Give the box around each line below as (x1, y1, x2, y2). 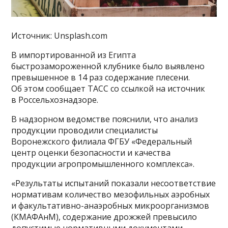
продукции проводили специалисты (11, 124, 158, 136)
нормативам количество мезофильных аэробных (11, 188, 210, 200)
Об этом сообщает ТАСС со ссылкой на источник (11, 82, 206, 94)
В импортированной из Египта (11, 49, 136, 61)
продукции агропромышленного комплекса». (11, 158, 195, 169)
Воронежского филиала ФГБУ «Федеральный (11, 135, 192, 147)
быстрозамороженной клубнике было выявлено (11, 60, 205, 72)
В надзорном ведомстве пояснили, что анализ (11, 113, 198, 125)
